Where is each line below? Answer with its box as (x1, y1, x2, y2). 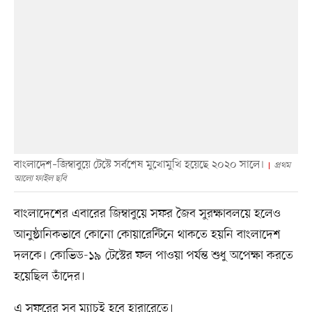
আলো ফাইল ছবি (13, 173, 67, 185)
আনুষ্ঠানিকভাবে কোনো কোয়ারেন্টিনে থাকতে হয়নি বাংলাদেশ (13, 226, 281, 244)
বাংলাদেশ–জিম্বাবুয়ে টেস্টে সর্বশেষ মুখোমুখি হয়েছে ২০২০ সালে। (13, 157, 265, 173)
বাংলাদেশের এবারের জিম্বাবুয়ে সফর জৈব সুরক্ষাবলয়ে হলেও (13, 205, 281, 223)
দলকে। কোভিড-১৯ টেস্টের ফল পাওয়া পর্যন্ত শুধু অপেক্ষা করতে (13, 247, 293, 265)
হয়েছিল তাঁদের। (13, 268, 85, 286)
